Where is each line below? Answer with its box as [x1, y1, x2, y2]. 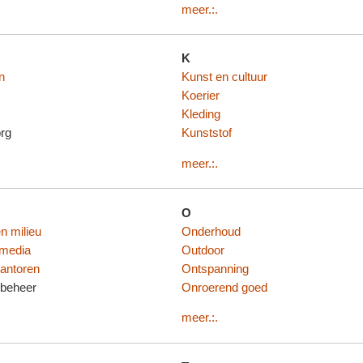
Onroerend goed [181, 280, 267, 294]
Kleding [181, 108, 220, 122]
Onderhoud [181, 224, 241, 238]
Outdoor [181, 243, 224, 257]
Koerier [181, 89, 220, 103]
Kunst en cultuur [181, 70, 267, 84]
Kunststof [181, 126, 232, 140]
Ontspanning [181, 262, 249, 275]
